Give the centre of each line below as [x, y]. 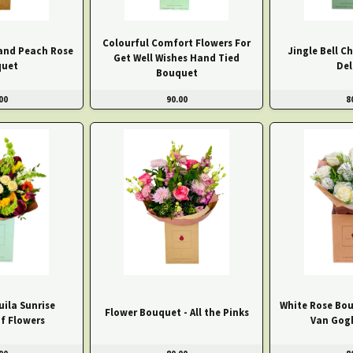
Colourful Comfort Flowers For [176, 42]
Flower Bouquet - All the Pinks [176, 312]
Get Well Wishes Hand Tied [176, 57]
